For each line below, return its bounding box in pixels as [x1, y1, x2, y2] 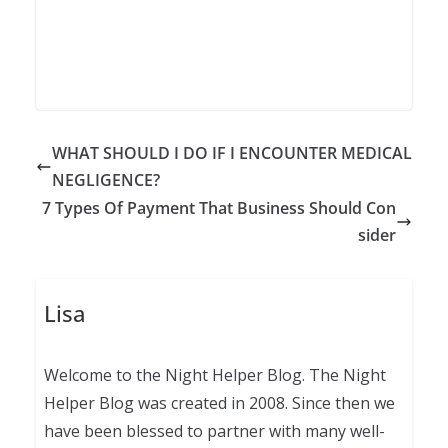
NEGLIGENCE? [52, 168, 160, 191]
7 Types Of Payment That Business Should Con [42, 196, 396, 219]
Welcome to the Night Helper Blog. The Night [43, 364, 386, 387]
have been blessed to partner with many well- [43, 420, 385, 443]
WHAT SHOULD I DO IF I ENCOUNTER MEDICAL [52, 141, 412, 164]
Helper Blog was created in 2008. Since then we [43, 392, 395, 415]
